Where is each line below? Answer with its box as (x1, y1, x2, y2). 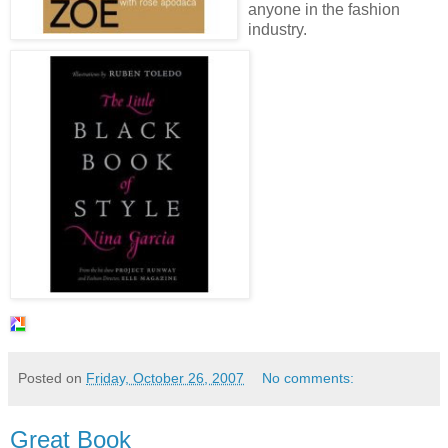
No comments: (262, 370, 355, 386)
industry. (248, 21, 307, 38)
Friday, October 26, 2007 (86, 370, 244, 386)
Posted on (18, 370, 86, 386)
